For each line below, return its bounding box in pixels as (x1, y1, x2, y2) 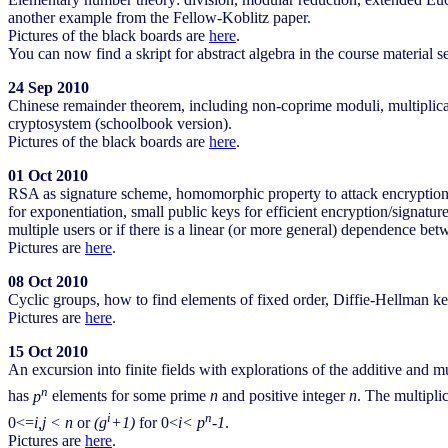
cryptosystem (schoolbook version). (8, 115, 232, 133)
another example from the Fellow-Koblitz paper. (8, 9, 311, 27)
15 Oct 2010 (8, 343, 88, 361)
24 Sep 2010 (8, 79, 89, 97)
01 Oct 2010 (8, 167, 88, 185)
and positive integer (218, 387, 349, 405)
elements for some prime (48, 387, 210, 405)
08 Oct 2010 (8, 273, 88, 291)
